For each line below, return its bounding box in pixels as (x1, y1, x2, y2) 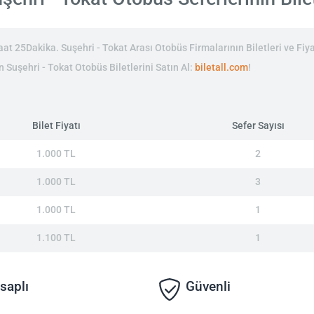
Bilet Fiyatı (32, 119, 81, 132)
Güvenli (182, 278, 231, 294)
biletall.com (194, 61, 248, 74)
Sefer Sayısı (231, 119, 285, 132)
